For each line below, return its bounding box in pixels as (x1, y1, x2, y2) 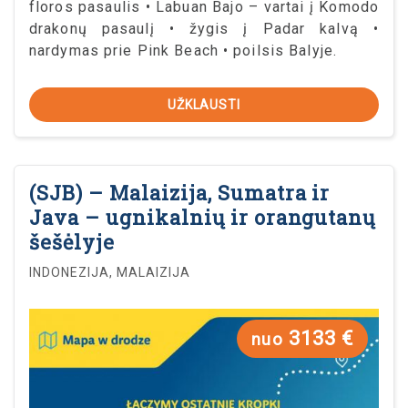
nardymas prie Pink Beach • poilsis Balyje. (29, 41, 338, 59)
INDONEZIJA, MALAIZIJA (29, 264, 190, 280)
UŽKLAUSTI (167, 97, 241, 112)
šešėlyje (29, 228, 115, 255)
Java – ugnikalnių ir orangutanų (29, 203, 376, 230)
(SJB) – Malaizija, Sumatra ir (29, 178, 331, 206)
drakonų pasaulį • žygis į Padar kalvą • (29, 19, 379, 37)
